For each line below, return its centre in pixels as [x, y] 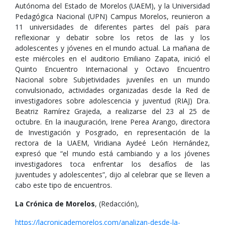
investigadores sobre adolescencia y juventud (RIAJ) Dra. [113, 101]
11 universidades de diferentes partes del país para [113, 27]
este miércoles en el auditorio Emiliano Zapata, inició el [113, 59]
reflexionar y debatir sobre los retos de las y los [113, 37]
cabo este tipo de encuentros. [64, 185]
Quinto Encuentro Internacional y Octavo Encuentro [113, 69]
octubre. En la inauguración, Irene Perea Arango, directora [113, 122]
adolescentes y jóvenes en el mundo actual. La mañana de [113, 48]
